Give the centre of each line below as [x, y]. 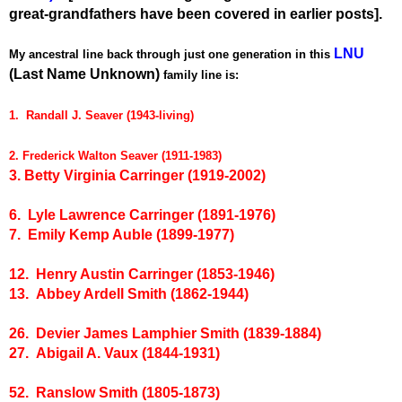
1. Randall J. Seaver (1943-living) [101, 115]
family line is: [201, 74]
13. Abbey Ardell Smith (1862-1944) [129, 293]
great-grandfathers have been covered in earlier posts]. [196, 13]
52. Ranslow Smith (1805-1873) [114, 392]
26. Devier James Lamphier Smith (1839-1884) [165, 333]
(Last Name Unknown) [84, 74]
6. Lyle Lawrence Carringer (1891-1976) [142, 214]
